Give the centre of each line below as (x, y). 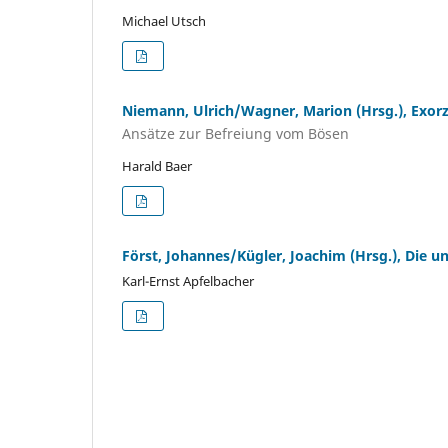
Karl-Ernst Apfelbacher (188, 281)
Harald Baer (157, 166)
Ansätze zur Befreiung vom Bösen (235, 134)
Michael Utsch (164, 20)
